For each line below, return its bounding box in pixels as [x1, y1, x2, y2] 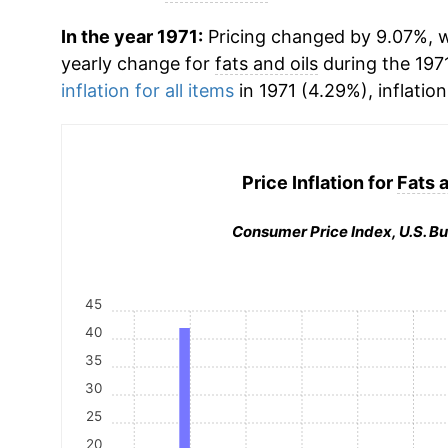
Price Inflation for [241, 171, 397, 193]
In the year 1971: [60, 26, 203, 47]
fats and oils [214, 53, 318, 74]
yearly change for [60, 53, 215, 74]
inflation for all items [60, 80, 234, 101]
